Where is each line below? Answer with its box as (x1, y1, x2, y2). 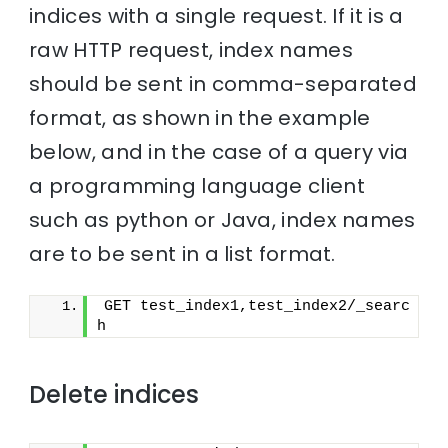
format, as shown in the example (29, 103, 371, 132)
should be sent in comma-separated (29, 69, 418, 98)
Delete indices (29, 377, 200, 411)
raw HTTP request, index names (29, 35, 353, 64)
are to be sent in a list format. (29, 239, 336, 268)
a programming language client (29, 171, 365, 200)
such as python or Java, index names (29, 205, 416, 234)
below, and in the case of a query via (29, 137, 409, 166)
